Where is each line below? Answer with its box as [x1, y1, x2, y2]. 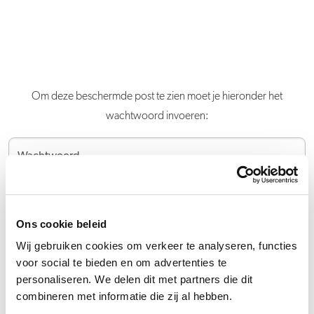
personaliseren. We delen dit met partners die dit [16, 273, 253, 286]
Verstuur [132, 196, 182, 211]
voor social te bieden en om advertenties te [16, 257, 227, 269]
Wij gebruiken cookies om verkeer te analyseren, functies [16, 240, 297, 252]
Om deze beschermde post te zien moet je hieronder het [32, 91, 282, 102]
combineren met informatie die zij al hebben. [16, 290, 232, 303]
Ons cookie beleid [16, 217, 107, 230]
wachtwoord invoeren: [105, 111, 209, 122]
